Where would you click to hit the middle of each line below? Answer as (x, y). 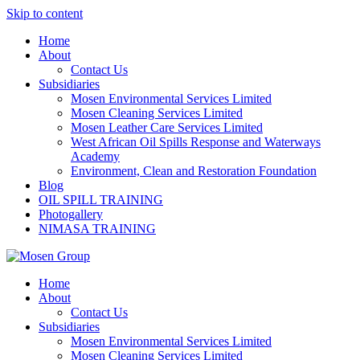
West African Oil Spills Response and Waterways (196, 142)
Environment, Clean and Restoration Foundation (194, 171)
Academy (95, 156)
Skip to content (45, 13)
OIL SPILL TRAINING (101, 200)
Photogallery (71, 214)
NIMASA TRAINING (97, 229)
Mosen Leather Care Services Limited (167, 127)
